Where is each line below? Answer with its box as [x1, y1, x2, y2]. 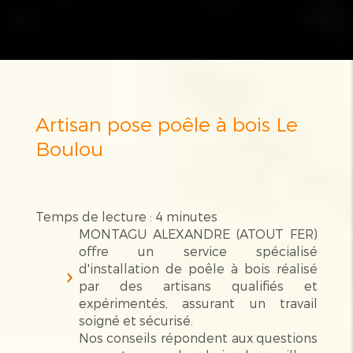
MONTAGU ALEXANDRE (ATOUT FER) [78, 225, 318, 241]
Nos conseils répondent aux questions [78, 329, 318, 345]
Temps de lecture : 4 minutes [35, 208, 217, 224]
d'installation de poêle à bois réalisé [78, 260, 318, 276]
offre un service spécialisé [78, 243, 318, 258]
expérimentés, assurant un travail [78, 295, 318, 310]
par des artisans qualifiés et [78, 277, 318, 293]
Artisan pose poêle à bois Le [35, 111, 50, 136]
